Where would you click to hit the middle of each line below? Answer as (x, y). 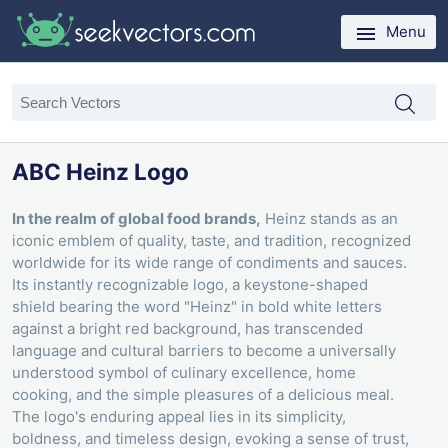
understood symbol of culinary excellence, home (184, 373)
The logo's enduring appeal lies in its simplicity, (179, 417)
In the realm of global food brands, (136, 219)
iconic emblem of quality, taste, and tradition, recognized (211, 241)
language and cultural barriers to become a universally (204, 351)
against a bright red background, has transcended (187, 329)
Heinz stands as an (329, 219)
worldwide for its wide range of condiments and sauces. (209, 263)
